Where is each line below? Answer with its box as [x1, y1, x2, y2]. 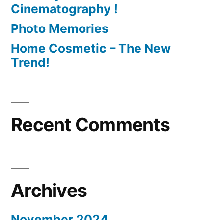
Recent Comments [11, 113, 170, 136]
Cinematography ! [11, 1, 118, 17]
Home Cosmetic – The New [11, 41, 171, 56]
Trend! [11, 55, 50, 70]
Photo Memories [11, 21, 109, 36]
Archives [11, 179, 87, 202]
